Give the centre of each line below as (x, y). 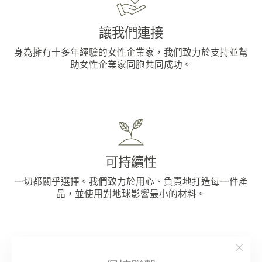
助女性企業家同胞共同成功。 (131, 65)
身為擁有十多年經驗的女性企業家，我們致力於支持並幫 (131, 52)
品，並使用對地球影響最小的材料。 (131, 194)
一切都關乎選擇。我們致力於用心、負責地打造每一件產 (131, 182)
